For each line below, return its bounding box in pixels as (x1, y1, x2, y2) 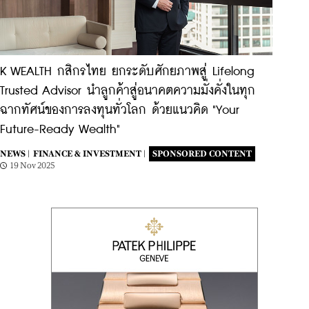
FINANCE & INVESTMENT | (33, 149, 146, 159)
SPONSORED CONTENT (152, 149, 252, 159)
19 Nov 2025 (10, 161, 55, 170)
